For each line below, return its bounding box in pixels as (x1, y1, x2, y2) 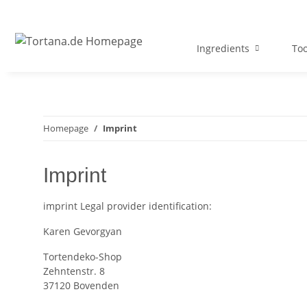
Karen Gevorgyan (43, 225, 122, 238)
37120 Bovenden (43, 279, 119, 293)
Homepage (43, 122, 88, 135)
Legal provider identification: (80, 199, 212, 213)
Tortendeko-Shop (43, 250, 122, 264)
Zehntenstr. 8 (43, 265, 105, 278)
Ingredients (196, 42, 249, 56)
